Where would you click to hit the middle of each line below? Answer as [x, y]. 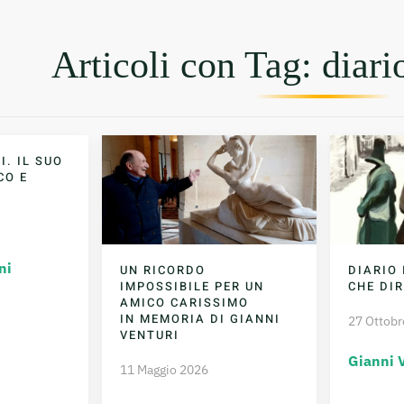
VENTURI [150, 335]
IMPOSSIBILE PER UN [193, 286]
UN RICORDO [163, 270]
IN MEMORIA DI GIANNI [201, 318]
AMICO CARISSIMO [185, 302]
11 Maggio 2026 [165, 369]
